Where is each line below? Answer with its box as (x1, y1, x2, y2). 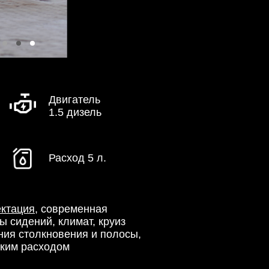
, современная (35, 203, 107, 215)
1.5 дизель (49, 106, 101, 118)
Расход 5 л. (49, 152, 106, 164)
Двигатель (49, 94, 100, 106)
